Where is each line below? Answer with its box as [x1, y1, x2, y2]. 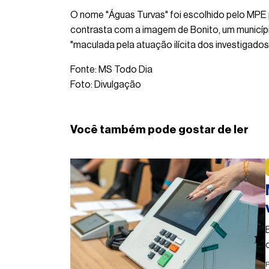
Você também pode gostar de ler [70, 124, 249, 135]
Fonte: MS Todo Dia [70, 65, 153, 75]
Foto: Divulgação [70, 80, 141, 90]
